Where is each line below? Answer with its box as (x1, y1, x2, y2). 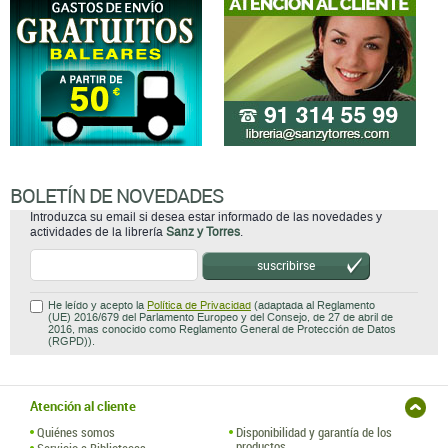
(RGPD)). (48, 335, 95, 349)
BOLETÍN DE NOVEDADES (10, 182, 223, 210)
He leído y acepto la (48, 299, 147, 313)
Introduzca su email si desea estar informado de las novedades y (30, 210, 382, 225)
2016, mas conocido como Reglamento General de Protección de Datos (48, 323, 396, 337)
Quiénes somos (37, 423, 115, 442)
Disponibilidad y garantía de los (236, 423, 392, 442)
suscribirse (257, 257, 315, 274)
